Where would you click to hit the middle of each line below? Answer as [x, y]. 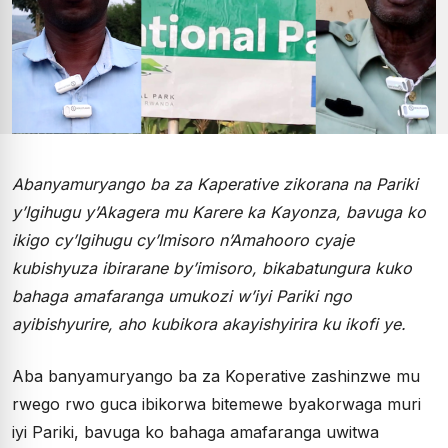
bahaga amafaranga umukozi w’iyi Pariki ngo [182, 295]
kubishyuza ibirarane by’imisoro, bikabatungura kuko [212, 267]
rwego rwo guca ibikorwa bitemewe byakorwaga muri [216, 403]
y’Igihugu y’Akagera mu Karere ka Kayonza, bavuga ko [219, 211]
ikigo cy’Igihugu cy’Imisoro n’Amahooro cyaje [183, 239]
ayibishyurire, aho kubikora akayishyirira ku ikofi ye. [209, 323]
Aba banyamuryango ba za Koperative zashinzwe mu [216, 375]
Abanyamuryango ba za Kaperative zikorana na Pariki [215, 183]
